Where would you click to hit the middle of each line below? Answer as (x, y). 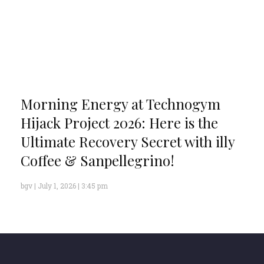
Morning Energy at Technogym (121, 104)
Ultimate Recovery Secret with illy (128, 142)
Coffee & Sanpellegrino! (98, 161)
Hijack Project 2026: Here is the (119, 123)
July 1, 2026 (57, 186)
